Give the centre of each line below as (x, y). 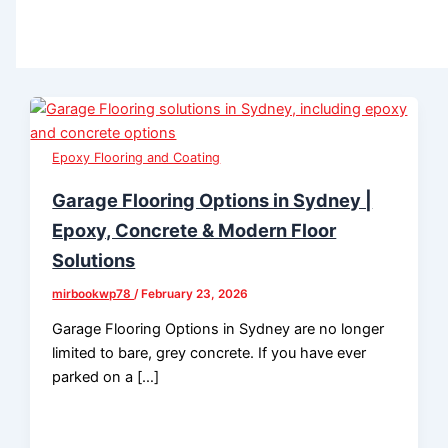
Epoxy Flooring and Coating (136, 158)
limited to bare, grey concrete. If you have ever (209, 353)
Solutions (94, 259)
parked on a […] (106, 377)
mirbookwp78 (93, 293)
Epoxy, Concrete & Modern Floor (194, 229)
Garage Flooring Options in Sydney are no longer (218, 329)
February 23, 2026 (195, 293)
